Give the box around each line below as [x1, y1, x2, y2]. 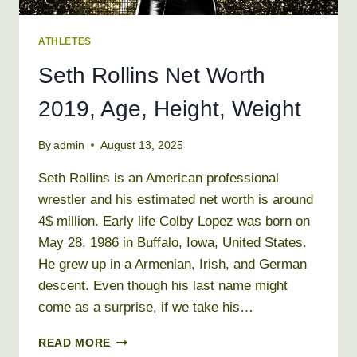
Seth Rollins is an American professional [38, 170, 279, 186]
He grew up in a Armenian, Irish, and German [38, 256, 307, 272]
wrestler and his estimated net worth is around [38, 191, 313, 207]
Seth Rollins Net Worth [38, 63, 265, 88]
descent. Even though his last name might [38, 277, 288, 293]
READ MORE [38, 336, 112, 349]
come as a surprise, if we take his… [38, 299, 253, 315]
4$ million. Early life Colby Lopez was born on [38, 213, 310, 229]
